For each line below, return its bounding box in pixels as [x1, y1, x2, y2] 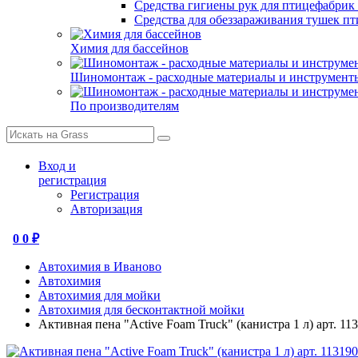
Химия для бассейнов [70, 42, 189, 55]
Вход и [38, 159, 76, 173]
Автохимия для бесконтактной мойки [38, 303, 245, 316]
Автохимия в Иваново [38, 260, 161, 273]
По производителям [70, 99, 179, 113]
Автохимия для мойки [38, 288, 161, 302]
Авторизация [70, 202, 142, 216]
